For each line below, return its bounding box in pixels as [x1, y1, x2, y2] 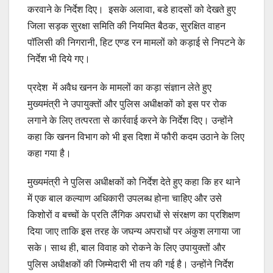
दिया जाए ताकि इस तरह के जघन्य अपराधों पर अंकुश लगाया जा [27, 226, 241, 237]
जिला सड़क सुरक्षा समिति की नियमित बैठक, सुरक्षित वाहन [27, 21, 225, 32]
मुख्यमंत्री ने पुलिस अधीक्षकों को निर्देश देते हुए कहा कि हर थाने [27, 177, 240, 188]
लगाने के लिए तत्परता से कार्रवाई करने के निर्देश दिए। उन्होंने [27, 115, 233, 126]
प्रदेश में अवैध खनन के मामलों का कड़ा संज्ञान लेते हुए [27, 82, 211, 93]
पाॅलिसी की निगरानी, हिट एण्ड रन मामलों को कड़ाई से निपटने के [27, 37, 245, 48]
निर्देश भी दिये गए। [27, 54, 90, 65]
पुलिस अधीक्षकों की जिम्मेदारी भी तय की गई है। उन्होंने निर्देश [27, 259, 233, 270]
